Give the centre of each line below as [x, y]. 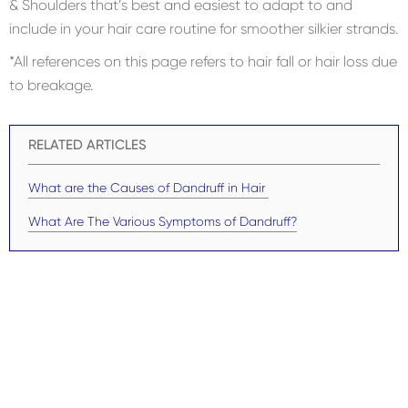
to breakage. [51, 85]
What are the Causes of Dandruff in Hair [148, 187]
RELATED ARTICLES [87, 144]
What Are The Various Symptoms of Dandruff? [163, 221]
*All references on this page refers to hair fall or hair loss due [203, 61]
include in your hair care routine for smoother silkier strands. [204, 28]
